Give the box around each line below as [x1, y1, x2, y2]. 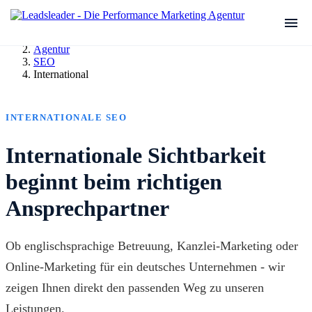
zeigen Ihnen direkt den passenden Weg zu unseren [6, 280, 264, 295]
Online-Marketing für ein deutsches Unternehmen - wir [6, 259, 285, 274]
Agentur [33, 43, 70, 55]
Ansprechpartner [6, 195, 169, 221]
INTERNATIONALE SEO [6, 113, 127, 123]
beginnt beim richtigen [6, 169, 222, 194]
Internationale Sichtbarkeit [6, 142, 266, 168]
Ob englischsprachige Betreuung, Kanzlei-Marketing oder [6, 238, 298, 253]
